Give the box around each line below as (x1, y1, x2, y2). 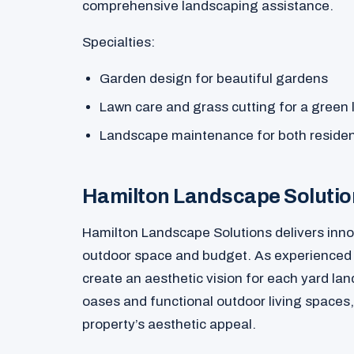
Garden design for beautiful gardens (100, 71, 329, 87)
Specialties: (82, 35, 155, 51)
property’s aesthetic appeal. (82, 316, 256, 332)
